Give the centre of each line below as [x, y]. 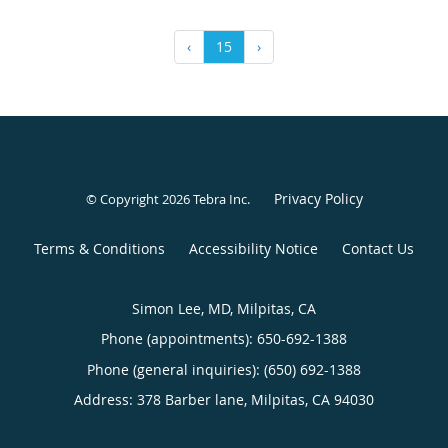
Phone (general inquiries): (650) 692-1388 [224, 369]
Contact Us [378, 248]
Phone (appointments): [179, 338]
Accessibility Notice [253, 248]
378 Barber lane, [194, 399]
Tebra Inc [219, 198]
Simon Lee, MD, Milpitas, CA [224, 308]
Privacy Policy [318, 198]
